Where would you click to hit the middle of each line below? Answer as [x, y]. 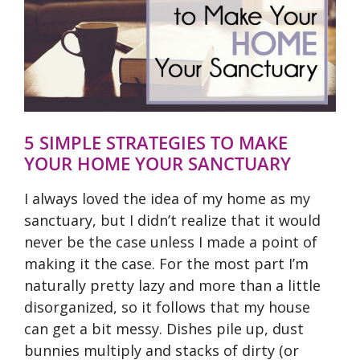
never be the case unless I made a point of [171, 242]
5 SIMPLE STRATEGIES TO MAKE [156, 142]
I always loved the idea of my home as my [167, 198]
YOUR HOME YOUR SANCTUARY [157, 163]
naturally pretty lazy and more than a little [172, 285]
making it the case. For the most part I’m [166, 264]
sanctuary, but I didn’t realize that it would [172, 220]
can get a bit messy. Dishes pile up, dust [164, 329]
